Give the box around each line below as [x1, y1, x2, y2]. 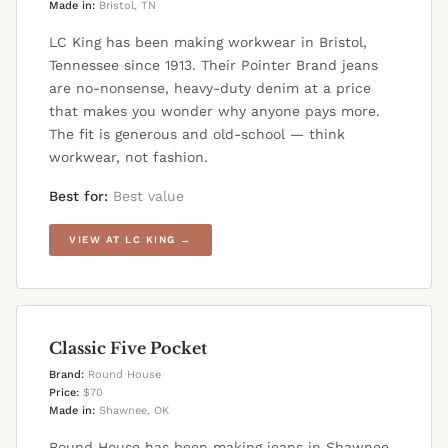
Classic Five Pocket [49, 338, 207, 359]
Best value [108, 188, 184, 205]
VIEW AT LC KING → [69, 234, 192, 246]
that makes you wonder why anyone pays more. [49, 103, 380, 120]
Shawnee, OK [95, 404, 169, 418]
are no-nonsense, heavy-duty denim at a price [49, 80, 371, 97]
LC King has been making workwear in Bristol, [49, 34, 367, 51]
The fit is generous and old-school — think [49, 126, 345, 143]
